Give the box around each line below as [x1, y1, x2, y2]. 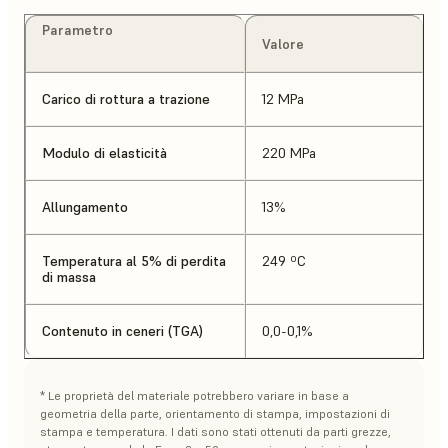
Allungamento [42, 197, 128, 216]
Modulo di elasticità [42, 143, 167, 162]
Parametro [42, 20, 113, 39]
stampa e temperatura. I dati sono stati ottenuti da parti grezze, [40, 423, 391, 439]
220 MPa [262, 143, 316, 162]
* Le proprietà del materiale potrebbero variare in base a [40, 387, 349, 403]
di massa [42, 267, 96, 286]
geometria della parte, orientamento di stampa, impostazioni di [40, 405, 390, 421]
